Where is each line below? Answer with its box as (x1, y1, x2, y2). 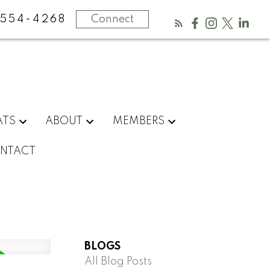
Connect (91, 13, 134, 25)
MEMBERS (112, 115, 165, 127)
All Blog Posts (84, 256, 152, 267)
